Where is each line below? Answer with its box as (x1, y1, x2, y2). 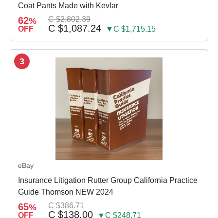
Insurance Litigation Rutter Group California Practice (18, 176, 198, 184)
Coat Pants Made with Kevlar (18, 1, 118, 10)
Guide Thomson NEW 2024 (18, 187, 113, 196)
